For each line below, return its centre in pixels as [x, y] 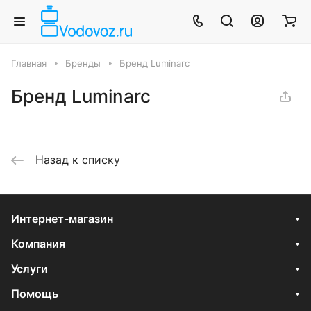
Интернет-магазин [62, 219]
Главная [29, 63]
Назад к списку [78, 160]
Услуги [30, 269]
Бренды [83, 63]
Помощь [35, 294]
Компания [38, 244]
